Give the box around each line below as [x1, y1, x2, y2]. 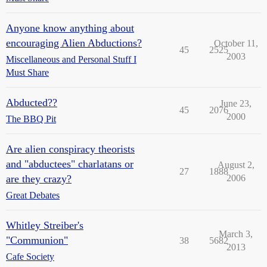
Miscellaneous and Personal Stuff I [6, 54, 136, 64]
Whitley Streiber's [6, 219, 83, 231]
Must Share [6, 67, 49, 77]
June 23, [220, 98, 252, 108]
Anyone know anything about [6, 22, 134, 34]
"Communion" [6, 234, 68, 246]
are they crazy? [6, 173, 72, 185]
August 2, [217, 160, 254, 170]
